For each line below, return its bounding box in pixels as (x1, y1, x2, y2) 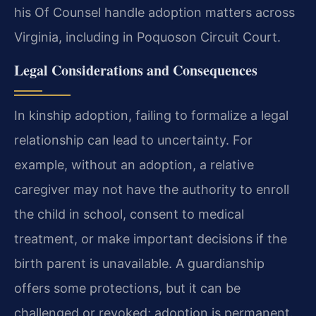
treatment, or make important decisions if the (14, 231, 287, 246)
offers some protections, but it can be (14, 280, 241, 296)
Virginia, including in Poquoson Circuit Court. (14, 30, 281, 45)
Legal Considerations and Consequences (14, 59, 257, 80)
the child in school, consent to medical (14, 206, 244, 221)
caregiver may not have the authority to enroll (14, 181, 289, 197)
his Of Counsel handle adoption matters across (14, 5, 295, 20)
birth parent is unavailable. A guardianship (14, 255, 265, 271)
